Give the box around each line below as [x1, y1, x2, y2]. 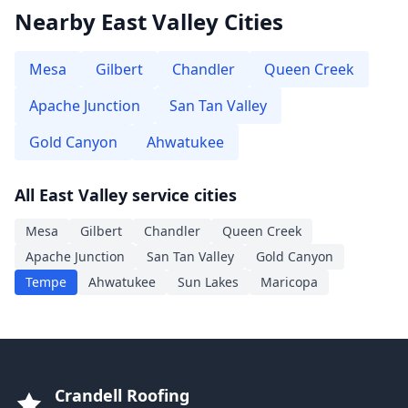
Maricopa [260, 273, 318, 291]
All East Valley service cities [15, 184, 237, 206]
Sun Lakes [178, 273, 239, 291]
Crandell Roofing [55, 384, 189, 406]
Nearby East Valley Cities [15, 6, 283, 36]
